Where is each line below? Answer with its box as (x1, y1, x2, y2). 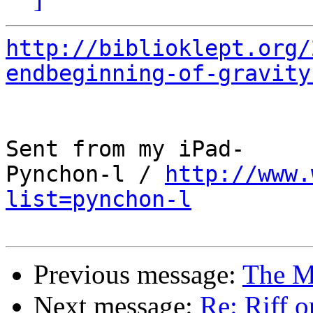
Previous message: (34, 259, 242, 290)
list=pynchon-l (6, 187, 191, 212)
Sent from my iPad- (6, 136, 245, 162)
